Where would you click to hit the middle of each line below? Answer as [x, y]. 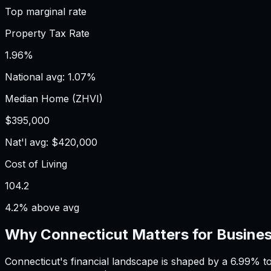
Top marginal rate [46, 11]
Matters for [172, 234]
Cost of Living [36, 164]
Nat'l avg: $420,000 [51, 142]
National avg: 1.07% [51, 77]
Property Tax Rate [47, 33]
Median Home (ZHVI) [54, 98]
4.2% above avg [42, 207]
